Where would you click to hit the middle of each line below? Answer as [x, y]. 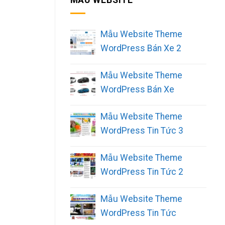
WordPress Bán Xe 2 [141, 48]
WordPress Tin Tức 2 [142, 172]
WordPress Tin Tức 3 [142, 130]
